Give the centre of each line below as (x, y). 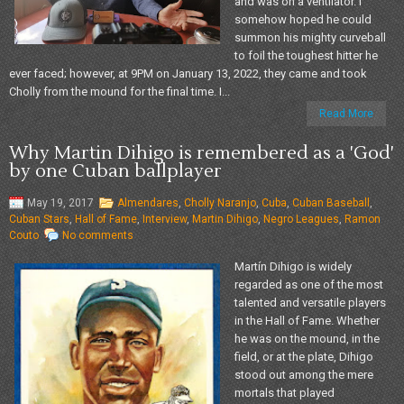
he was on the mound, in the (307, 338)
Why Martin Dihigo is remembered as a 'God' (202, 153)
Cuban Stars (39, 219)
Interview (165, 219)
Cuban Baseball (331, 202)
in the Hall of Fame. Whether (307, 320)
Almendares (148, 202)
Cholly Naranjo (220, 202)
